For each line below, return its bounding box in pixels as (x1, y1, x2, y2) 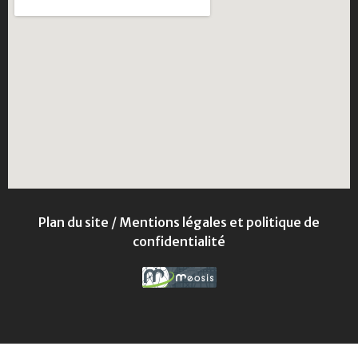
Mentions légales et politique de (119, 214, 320, 231)
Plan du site (38, 214, 109, 231)
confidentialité (133, 233, 225, 250)
